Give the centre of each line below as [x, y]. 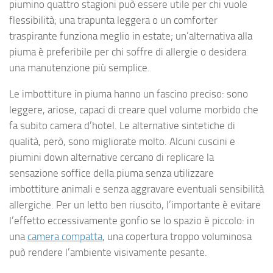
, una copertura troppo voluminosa [177, 236]
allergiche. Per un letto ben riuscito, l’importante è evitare [135, 204]
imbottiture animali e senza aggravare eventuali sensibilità [136, 189]
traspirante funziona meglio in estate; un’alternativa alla [131, 36]
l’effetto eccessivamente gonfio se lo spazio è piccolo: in [132, 220]
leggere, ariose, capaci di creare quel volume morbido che [134, 109]
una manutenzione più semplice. [80, 68]
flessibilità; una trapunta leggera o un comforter [113, 20]
